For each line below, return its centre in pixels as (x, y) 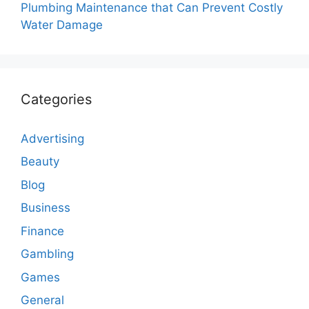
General (42, 300)
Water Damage (62, 24)
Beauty (40, 161)
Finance (42, 231)
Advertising (52, 138)
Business (46, 208)
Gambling (47, 254)
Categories (56, 99)
